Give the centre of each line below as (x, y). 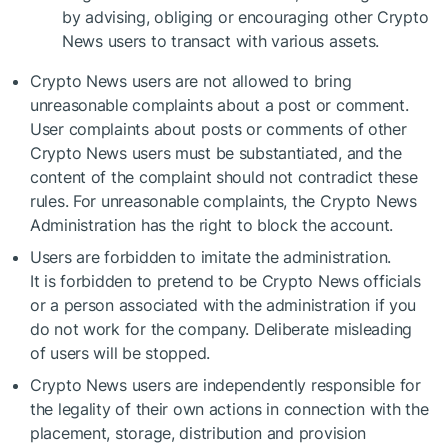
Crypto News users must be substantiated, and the (216, 153)
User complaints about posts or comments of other (218, 129)
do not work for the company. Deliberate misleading (221, 329)
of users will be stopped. (120, 353)
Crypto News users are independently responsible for (225, 385)
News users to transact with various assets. (220, 41)
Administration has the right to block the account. (212, 225)
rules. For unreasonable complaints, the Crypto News (223, 201)
